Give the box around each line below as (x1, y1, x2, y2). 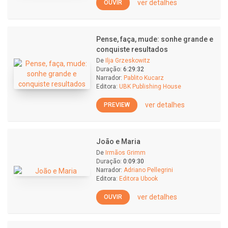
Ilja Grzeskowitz (105, 57, 150, 64)
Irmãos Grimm (105, 149, 146, 156)
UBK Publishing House (119, 83, 181, 90)
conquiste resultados (96, 45, 168, 53)
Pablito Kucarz (124, 74, 164, 81)
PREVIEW (104, 101, 130, 108)
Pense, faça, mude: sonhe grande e (96, 35, 213, 43)
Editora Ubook (119, 175, 158, 182)
